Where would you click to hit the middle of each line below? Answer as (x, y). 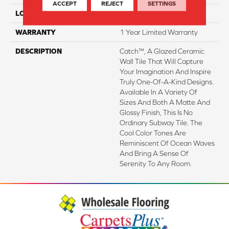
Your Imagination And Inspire (165, 71)
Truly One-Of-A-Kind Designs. (167, 82)
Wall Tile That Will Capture (162, 61)
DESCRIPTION (39, 51)
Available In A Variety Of (158, 92)
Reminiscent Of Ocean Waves (167, 143)
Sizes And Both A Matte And (165, 102)
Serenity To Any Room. (156, 163)
